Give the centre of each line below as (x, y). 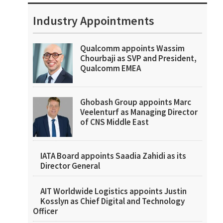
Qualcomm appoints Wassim (132, 48)
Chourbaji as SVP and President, (138, 58)
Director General (70, 166)
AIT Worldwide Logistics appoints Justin (113, 191)
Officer (45, 211)
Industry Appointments (94, 21)
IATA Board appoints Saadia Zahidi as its (113, 156)
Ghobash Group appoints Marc (136, 102)
